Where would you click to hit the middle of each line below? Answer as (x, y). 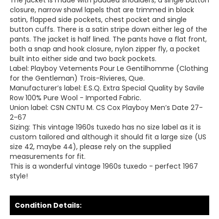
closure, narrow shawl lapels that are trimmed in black (102, 10)
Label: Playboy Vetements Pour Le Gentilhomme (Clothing (109, 68)
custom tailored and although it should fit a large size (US (108, 137)
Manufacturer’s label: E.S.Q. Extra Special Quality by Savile (107, 88)
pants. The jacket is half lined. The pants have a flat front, (108, 39)
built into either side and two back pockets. (83, 59)
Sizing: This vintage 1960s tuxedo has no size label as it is (105, 127)
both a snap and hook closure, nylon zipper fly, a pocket (105, 49)
